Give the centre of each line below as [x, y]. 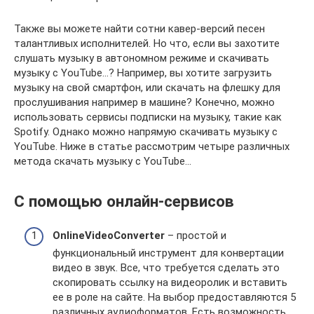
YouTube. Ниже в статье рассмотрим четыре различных [152, 146]
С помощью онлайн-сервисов [124, 201]
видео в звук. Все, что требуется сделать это [166, 268]
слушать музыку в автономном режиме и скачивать [142, 58]
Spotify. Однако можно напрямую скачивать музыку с [146, 132]
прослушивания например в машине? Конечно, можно [144, 102]
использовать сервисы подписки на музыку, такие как [148, 117]
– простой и [196, 236]
